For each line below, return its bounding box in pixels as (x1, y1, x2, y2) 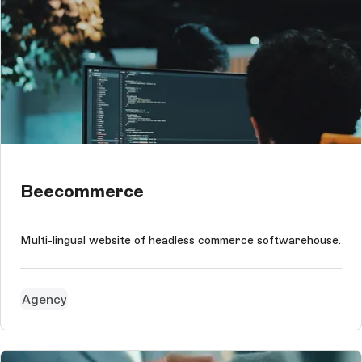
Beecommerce (20, 181, 144, 202)
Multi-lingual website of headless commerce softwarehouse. (20, 234, 341, 248)
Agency (21, 291, 67, 307)
